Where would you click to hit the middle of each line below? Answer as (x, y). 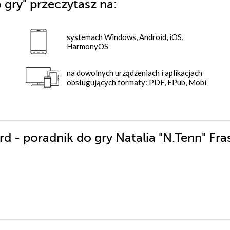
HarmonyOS (88, 46)
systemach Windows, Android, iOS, (125, 37)
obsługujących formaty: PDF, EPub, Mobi (137, 82)
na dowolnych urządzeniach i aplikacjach (135, 73)
